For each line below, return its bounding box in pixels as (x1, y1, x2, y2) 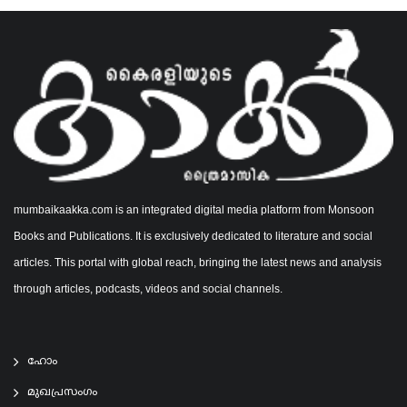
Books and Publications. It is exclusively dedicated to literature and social (14, 230, 372, 243)
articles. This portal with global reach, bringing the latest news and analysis (14, 256, 382, 270)
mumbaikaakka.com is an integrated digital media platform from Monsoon (14, 203, 374, 217)
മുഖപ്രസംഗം (27, 386, 97, 401)
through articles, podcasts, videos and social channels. (14, 283, 283, 296)
